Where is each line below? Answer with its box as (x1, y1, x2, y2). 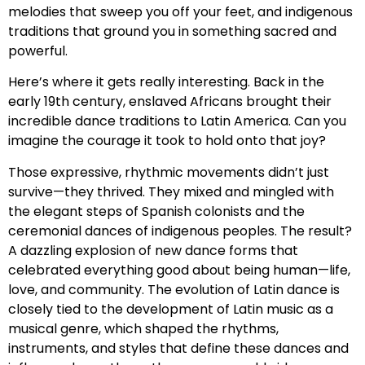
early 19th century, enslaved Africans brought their (8, 92, 332, 112)
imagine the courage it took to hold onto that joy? (8, 131, 326, 151)
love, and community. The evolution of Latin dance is (8, 279, 340, 299)
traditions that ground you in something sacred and (8, 21, 336, 41)
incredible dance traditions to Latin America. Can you (8, 112, 346, 131)
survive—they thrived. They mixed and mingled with (8, 182, 334, 201)
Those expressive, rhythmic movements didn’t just (8, 162, 329, 182)
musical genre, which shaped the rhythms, (8, 319, 279, 338)
